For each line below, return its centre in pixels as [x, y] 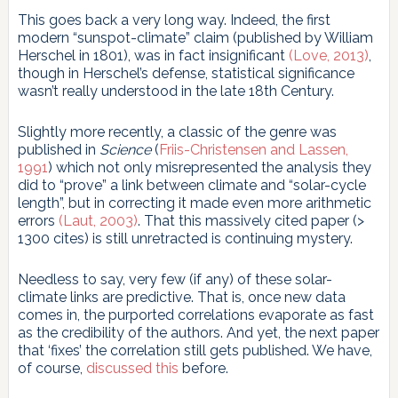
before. [203, 368]
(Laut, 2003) [98, 220]
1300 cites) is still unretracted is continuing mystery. [185, 238]
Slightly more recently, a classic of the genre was [177, 131]
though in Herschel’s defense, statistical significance [186, 73]
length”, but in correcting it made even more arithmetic [194, 203]
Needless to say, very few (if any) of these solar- [175, 279]
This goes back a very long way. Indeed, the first [174, 20]
